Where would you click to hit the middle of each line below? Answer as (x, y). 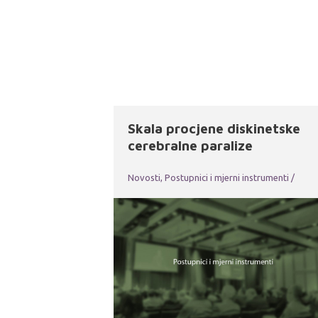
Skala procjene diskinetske (214, 128)
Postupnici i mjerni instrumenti (227, 177)
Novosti (144, 177)
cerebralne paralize (190, 145)
